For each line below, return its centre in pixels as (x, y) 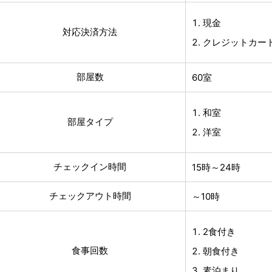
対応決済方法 (90, 32)
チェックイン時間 (90, 166)
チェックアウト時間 (90, 195)
